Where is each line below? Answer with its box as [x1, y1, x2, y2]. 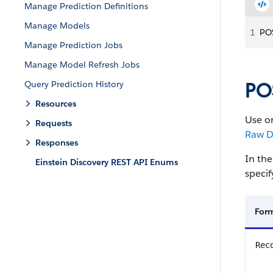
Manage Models [24, 20, 90, 31]
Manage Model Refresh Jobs [24, 59, 140, 70]
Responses [35, 137, 78, 148]
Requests [35, 118, 72, 129]
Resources [35, 98, 76, 109]
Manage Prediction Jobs [24, 40, 122, 51]
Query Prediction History [24, 79, 124, 90]
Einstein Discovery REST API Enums [35, 157, 178, 168]
